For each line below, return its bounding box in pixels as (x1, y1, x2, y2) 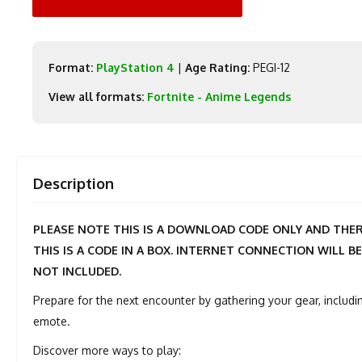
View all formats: (48, 90, 145, 103)
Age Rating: (185, 61, 250, 74)
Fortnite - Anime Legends (147, 90, 292, 103)
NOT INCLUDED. (33, 264, 122, 278)
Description (33, 175, 115, 192)
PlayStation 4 (96, 61, 175, 74)
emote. (33, 314, 71, 328)
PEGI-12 (250, 61, 291, 74)
